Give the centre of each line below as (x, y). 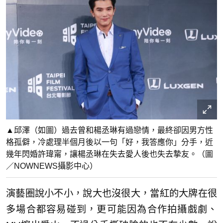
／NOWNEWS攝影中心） (52, 166)
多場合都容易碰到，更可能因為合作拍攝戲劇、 (111, 210)
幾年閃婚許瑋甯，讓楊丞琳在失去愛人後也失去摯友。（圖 (110, 154)
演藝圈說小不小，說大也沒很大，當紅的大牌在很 (111, 194)
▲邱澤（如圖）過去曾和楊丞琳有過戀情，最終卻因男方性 (110, 130)
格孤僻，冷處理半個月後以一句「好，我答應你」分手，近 (110, 142)
